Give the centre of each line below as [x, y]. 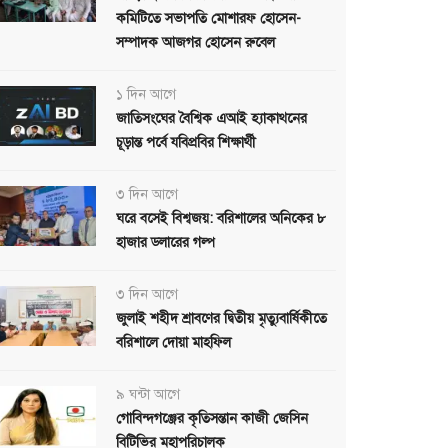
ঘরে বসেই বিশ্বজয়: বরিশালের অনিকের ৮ [221, 218]
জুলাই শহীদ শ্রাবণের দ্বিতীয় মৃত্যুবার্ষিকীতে [221, 318]
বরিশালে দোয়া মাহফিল [173, 342]
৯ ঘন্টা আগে [148, 394]
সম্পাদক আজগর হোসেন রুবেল [195, 42]
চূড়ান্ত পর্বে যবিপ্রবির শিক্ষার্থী [186, 142]
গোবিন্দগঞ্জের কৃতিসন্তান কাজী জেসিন [212, 418]
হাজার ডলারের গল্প [165, 242]
